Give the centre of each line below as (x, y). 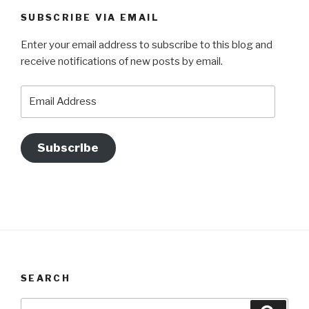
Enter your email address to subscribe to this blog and (147, 45)
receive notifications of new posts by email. (122, 62)
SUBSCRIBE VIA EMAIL (90, 17)
